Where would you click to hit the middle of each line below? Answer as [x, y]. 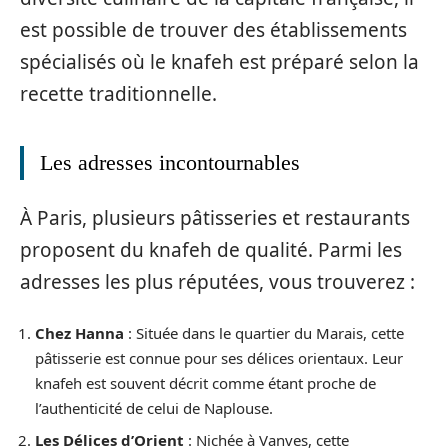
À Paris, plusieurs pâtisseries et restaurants [215, 218]
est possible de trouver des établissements [213, 29]
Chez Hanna [79, 332]
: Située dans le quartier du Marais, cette [264, 332]
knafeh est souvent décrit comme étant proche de [205, 382]
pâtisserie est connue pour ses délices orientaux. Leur [219, 357]
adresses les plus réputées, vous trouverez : [217, 282]
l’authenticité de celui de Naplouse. [154, 407]
